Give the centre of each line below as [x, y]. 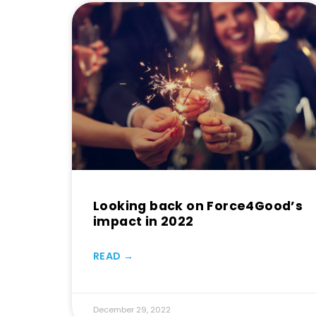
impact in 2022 [144, 221]
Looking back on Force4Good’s [198, 206]
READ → [113, 256]
